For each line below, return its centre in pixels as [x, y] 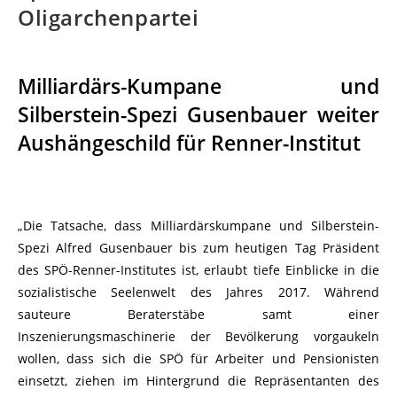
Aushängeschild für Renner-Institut [189, 142]
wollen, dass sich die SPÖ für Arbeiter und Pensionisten [198, 358]
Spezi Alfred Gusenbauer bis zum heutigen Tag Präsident [198, 247]
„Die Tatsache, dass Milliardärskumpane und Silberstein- [198, 225]
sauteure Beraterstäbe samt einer [198, 314]
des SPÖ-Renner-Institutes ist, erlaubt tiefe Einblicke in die [198, 269]
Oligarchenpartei [109, 17]
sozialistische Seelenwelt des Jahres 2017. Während [198, 292]
